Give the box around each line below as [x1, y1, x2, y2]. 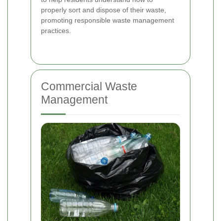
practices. [41, 26, 71, 35]
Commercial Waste [41, 79, 137, 93]
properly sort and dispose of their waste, [41, 5, 166, 14]
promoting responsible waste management [41, 16, 174, 24]
